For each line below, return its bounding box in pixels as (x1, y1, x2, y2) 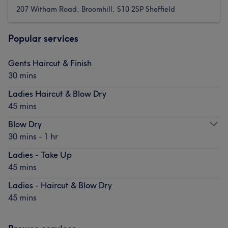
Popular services (8, 32, 78, 44)
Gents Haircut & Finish (8, 58, 92, 68)
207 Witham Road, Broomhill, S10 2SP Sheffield (16, 4, 175, 14)
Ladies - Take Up (8, 149, 72, 160)
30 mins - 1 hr (8, 131, 58, 141)
